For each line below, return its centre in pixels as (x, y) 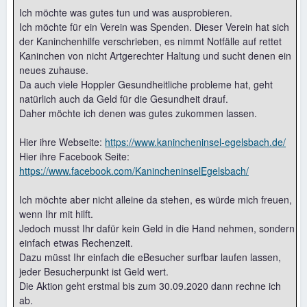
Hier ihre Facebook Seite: (74, 156)
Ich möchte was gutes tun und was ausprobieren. (126, 12)
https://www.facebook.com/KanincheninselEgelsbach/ (134, 171)
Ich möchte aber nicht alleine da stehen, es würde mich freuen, (156, 199)
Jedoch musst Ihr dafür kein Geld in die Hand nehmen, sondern (157, 228)
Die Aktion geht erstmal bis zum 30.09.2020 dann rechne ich (150, 286)
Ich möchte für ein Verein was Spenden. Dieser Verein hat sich (154, 27)
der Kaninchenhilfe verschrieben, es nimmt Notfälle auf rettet (150, 41)
